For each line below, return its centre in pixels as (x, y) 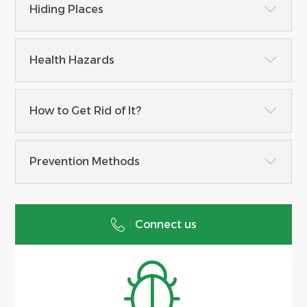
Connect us (165, 224)
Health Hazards (72, 60)
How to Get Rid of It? (85, 110)
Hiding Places (66, 9)
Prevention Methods (85, 161)
